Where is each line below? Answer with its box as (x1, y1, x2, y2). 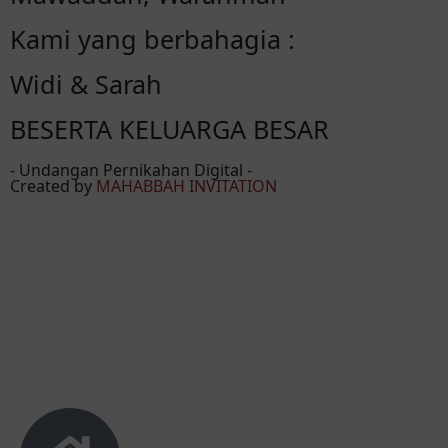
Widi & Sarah (10, 67, 162, 102)
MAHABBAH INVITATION (96, 175, 277, 198)
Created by (10, 175, 96, 198)
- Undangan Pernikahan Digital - (10, 159, 252, 182)
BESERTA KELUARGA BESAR (10, 112, 329, 147)
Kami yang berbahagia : (10, 22, 295, 57)
